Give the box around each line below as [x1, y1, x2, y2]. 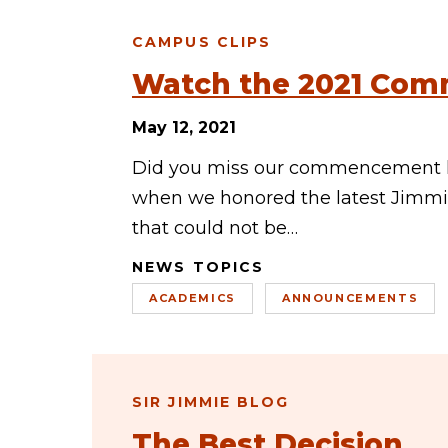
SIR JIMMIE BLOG [132, 393, 290, 411]
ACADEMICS [149, 291, 236, 305]
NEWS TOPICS [132, 258, 265, 276]
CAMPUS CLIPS [132, 33, 272, 51]
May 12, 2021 [132, 118, 236, 137]
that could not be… [132, 217, 298, 239]
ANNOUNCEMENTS [281, 291, 419, 305]
